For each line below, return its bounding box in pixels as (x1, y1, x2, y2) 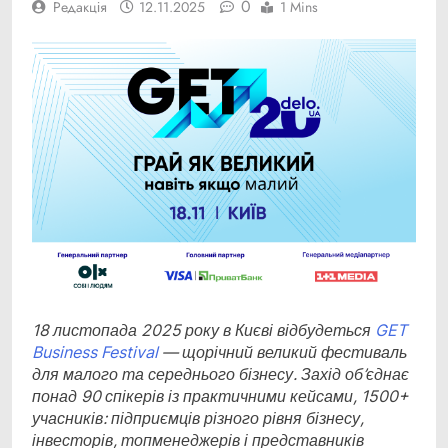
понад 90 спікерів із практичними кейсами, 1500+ (32, 386, 409, 407)
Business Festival (32, 342, 158, 363)
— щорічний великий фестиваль (158, 342, 407, 363)
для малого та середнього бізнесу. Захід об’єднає (32, 364, 409, 385)
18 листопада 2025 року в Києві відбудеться (32, 320, 375, 341)
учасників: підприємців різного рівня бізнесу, (32, 408, 364, 429)
